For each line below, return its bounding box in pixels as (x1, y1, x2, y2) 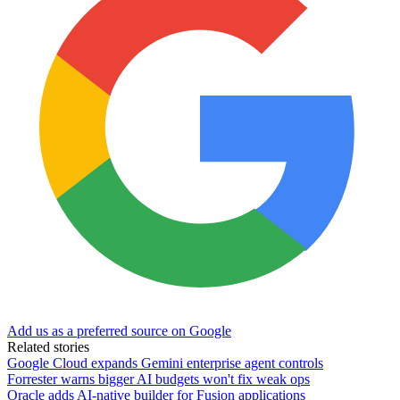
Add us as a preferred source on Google (7, 322, 231, 338)
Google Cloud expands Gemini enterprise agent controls (7, 354, 323, 371)
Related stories (7, 338, 89, 354)
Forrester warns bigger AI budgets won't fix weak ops (7, 371, 310, 387)
